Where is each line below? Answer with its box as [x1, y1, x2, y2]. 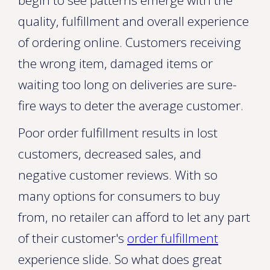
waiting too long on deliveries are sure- [18, 76, 237, 93]
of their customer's [18, 230, 127, 246]
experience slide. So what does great [18, 251, 222, 268]
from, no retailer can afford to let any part [18, 209, 250, 225]
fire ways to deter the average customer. [18, 97, 250, 114]
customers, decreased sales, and [18, 145, 201, 162]
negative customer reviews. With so [18, 166, 218, 183]
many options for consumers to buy [18, 187, 220, 204]
